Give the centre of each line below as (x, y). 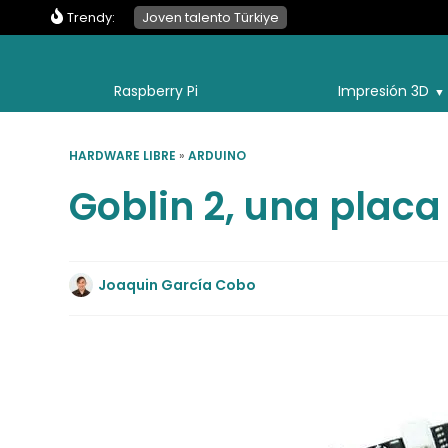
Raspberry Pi (156, 91)
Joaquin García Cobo (177, 284)
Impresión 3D (383, 91)
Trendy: (91, 17)
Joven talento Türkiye (211, 17)
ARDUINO (217, 155)
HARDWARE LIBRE (123, 155)
